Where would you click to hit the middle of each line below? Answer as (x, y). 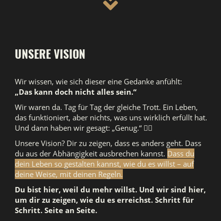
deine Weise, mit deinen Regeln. (69, 174)
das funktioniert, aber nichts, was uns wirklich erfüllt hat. (111, 117)
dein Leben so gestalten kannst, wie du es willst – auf (104, 164)
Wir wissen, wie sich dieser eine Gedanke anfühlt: (98, 81)
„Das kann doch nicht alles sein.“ (76, 92)
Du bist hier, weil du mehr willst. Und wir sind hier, (110, 189)
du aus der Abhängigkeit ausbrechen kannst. (91, 153)
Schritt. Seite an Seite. (56, 210)
